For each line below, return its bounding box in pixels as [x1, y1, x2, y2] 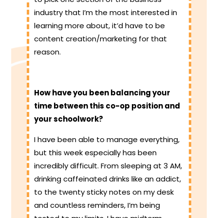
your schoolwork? [34, 114, 103, 125]
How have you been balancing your [34, 88, 170, 98]
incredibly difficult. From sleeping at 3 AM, [34, 161, 182, 171]
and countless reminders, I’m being [34, 200, 160, 211]
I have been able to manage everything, [34, 134, 180, 145]
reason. [34, 47, 63, 57]
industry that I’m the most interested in [34, 7, 177, 18]
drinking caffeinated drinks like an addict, [34, 174, 181, 184]
